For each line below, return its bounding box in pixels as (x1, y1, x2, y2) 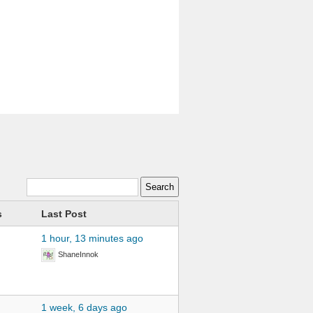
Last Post (41, 208, 87, 219)
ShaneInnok (57, 250, 99, 259)
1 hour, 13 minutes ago (41, 233, 143, 244)
